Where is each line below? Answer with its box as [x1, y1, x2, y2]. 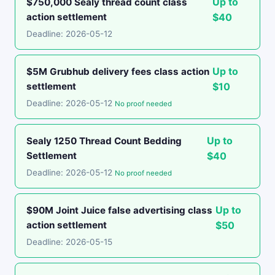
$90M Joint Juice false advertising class [26, 204, 212, 216]
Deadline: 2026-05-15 [26, 237, 112, 247]
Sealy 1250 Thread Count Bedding [26, 135, 182, 147]
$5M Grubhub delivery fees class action [26, 66, 209, 77]
